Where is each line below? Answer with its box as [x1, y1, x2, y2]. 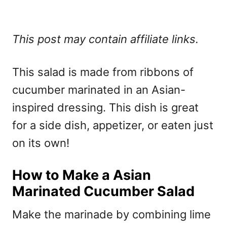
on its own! [12, 136, 69, 150]
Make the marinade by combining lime [12, 208, 211, 221]
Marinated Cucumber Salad [12, 183, 195, 200]
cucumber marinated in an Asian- [12, 83, 185, 97]
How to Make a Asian [12, 167, 151, 184]
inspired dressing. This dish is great [12, 101, 199, 115]
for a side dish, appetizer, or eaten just [12, 119, 213, 132]
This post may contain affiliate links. [12, 32, 199, 46]
